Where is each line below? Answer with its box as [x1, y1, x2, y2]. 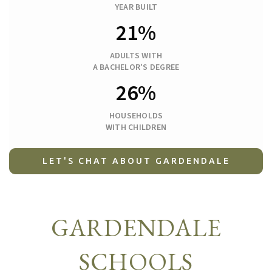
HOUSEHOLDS [109, 110, 163, 123]
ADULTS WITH [109, 50, 163, 63]
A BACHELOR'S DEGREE [92, 61, 180, 74]
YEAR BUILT [114, 1, 158, 14]
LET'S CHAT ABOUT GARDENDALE [42, 156, 230, 166]
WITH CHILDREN [105, 121, 167, 134]
